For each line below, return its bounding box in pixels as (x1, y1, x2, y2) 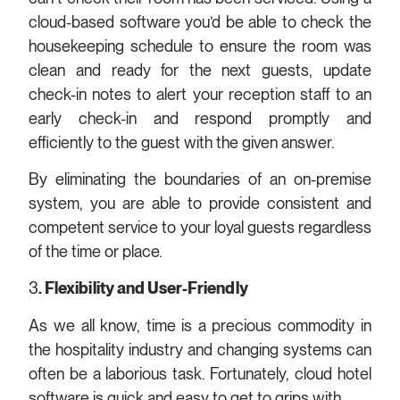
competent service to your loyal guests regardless (29, 217, 371, 237)
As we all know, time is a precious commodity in (29, 315, 371, 335)
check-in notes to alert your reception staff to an (29, 84, 371, 104)
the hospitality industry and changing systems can (29, 339, 371, 359)
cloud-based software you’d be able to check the (29, 12, 371, 31)
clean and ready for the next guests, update (29, 60, 371, 79)
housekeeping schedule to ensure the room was (29, 36, 371, 55)
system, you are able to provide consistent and (29, 193, 371, 212)
